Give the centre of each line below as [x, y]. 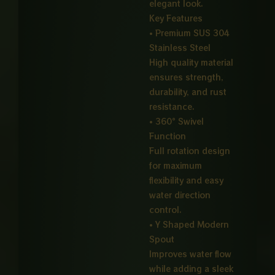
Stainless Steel [180, 48]
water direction [180, 195]
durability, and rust [188, 92]
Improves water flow [191, 254]
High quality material [192, 63]
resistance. [172, 107]
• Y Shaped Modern [189, 225]
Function [168, 136]
